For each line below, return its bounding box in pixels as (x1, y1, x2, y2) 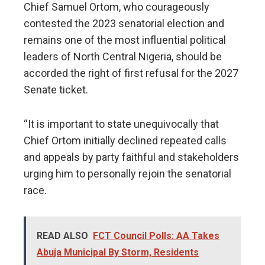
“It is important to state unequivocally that (24, 118, 219, 131)
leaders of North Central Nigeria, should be (24, 50, 222, 63)
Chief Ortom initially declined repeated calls (24, 134, 227, 147)
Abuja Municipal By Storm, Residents (37, 247, 199, 258)
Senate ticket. (24, 83, 88, 96)
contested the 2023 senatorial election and (24, 17, 224, 30)
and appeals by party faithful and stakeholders (24, 151, 239, 164)
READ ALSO (37, 230, 88, 242)
